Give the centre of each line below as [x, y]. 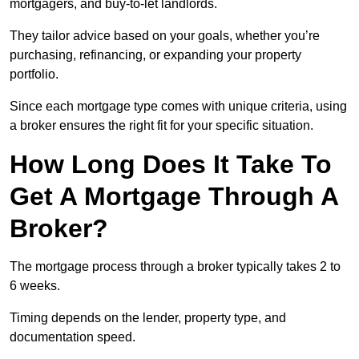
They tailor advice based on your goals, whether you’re [165, 36]
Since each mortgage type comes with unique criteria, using [178, 107]
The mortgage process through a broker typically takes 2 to [175, 267]
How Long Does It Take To [171, 165]
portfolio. [34, 75]
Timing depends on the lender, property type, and [148, 318]
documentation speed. [73, 337]
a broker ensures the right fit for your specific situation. [161, 126]
